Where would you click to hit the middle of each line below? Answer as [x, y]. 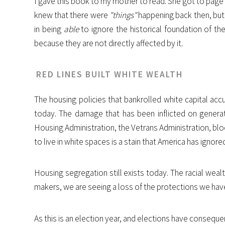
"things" [123, 15]
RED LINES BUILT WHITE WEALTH [109, 75]
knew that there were [72, 15]
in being [49, 29]
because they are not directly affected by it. [108, 43]
